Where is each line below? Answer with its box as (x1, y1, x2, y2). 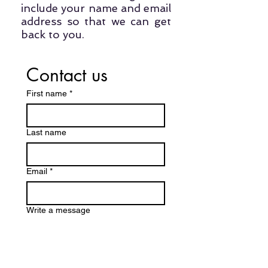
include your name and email (21, 2, 171, 15)
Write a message (26, 205, 90, 215)
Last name (26, 127, 66, 138)
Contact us (26, 63, 108, 87)
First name (26, 89, 67, 99)
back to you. (21, 28, 84, 41)
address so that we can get (21, 15, 171, 28)
